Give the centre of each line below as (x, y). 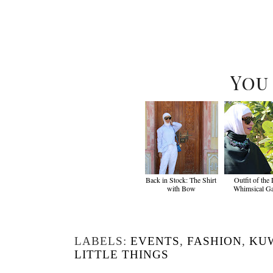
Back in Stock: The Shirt (181, 179)
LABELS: (102, 241)
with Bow (181, 188)
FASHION (214, 241)
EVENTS (155, 241)
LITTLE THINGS (122, 254)
